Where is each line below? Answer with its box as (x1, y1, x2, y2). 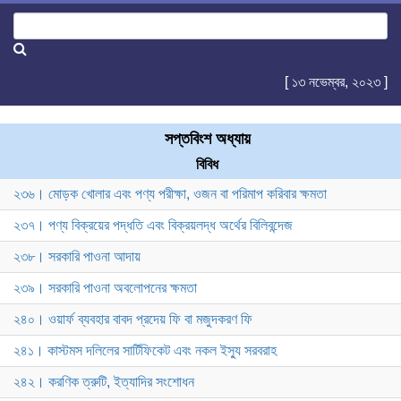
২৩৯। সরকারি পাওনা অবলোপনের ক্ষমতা (13, 280, 197, 296)
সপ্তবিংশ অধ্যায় (164, 130, 251, 149)
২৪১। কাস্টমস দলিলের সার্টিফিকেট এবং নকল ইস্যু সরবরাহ (13, 343, 277, 359)
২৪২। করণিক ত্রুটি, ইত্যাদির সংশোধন (13, 374, 194, 390)
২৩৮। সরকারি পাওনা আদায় (13, 249, 141, 265)
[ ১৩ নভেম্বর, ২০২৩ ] (285, 74, 388, 90)
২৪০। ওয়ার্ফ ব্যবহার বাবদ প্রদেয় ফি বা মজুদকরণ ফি (13, 311, 252, 328)
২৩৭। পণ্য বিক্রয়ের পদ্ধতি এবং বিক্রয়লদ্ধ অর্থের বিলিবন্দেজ (13, 218, 293, 234)
